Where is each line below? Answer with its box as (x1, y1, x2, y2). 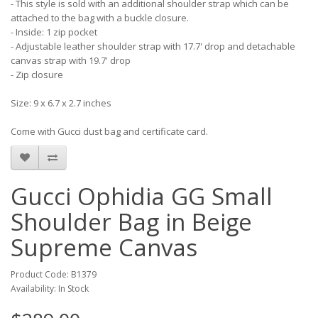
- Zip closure (11, 68, 63, 81)
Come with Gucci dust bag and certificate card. (11, 125, 208, 138)
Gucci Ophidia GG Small (11, 180, 273, 212)
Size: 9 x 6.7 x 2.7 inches (11, 97, 111, 109)
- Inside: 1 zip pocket (11, 26, 97, 38)
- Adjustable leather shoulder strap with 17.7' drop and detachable (11, 40, 295, 53)
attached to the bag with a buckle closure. (11, 11, 189, 24)
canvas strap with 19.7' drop (11, 54, 131, 67)
